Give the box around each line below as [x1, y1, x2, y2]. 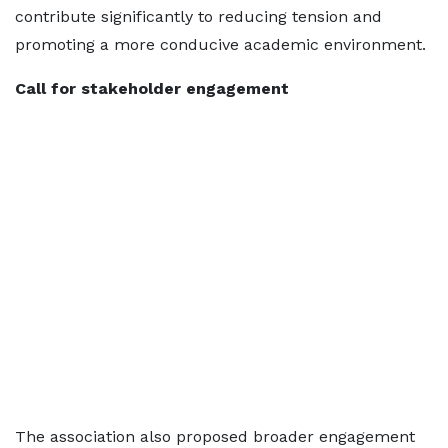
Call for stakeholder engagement [15, 79, 289, 98]
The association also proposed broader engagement [15, 427, 415, 446]
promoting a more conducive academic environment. [15, 35, 426, 54]
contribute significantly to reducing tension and [15, 7, 382, 26]
